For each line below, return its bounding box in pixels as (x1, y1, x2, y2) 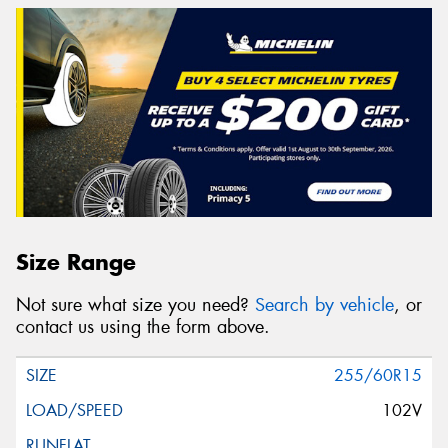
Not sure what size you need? (16, 293, 255, 318)
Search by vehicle (255, 293, 394, 318)
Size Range (16, 248, 136, 277)
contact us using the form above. (16, 315, 270, 340)
